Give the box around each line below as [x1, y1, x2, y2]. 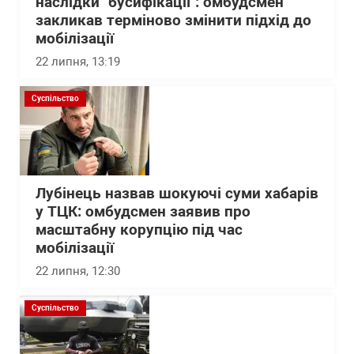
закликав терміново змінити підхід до [36, 12, 311, 29]
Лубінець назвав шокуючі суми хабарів [36, 185, 318, 202]
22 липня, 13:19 [36, 55, 120, 69]
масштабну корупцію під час [36, 221, 243, 239]
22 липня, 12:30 [36, 264, 120, 278]
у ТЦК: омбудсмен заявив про [36, 203, 250, 220]
